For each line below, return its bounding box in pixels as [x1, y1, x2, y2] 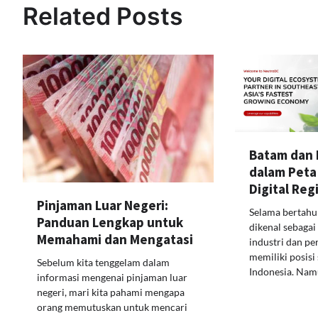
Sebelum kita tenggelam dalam [37, 256, 170, 268]
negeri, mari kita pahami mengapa [37, 285, 185, 298]
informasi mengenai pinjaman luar [37, 270, 187, 283]
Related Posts [23, 1, 183, 31]
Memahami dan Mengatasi [37, 230, 193, 248]
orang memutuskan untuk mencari [37, 300, 187, 313]
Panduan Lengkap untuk [37, 213, 183, 231]
